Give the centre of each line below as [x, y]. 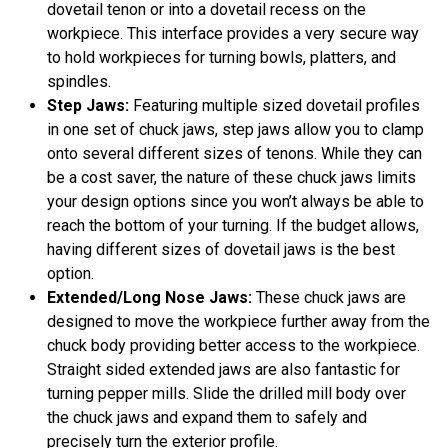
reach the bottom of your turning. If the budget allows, [233, 226]
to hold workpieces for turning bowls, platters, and [221, 58]
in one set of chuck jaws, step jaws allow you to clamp [235, 130]
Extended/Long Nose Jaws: [149, 298]
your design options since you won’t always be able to [235, 202]
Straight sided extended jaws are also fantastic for [223, 370]
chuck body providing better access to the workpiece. [233, 346]
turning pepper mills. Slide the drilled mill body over [226, 394]
